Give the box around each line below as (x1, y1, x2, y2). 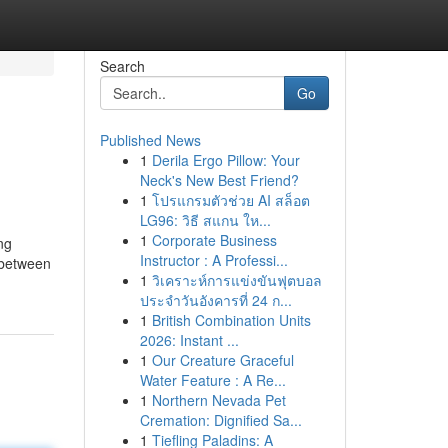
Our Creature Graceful (151, 350, 294, 370)
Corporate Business (151, 230, 277, 250)
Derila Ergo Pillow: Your (151, 150, 300, 170)
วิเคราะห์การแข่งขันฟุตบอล (151, 270, 322, 290)
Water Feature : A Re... (139, 370, 286, 390)
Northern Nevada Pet (151, 390, 286, 410)
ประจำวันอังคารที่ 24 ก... (139, 290, 292, 310)
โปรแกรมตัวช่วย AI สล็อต (151, 190, 310, 210)
